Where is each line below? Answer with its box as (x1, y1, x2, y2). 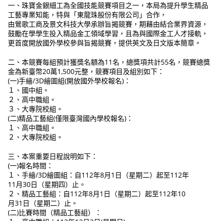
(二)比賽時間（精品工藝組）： (8, 208, 102, 218)
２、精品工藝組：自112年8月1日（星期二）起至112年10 (8, 189, 186, 199)
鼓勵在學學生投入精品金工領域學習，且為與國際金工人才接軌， (8, 29, 209, 38)
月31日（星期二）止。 (8, 198, 78, 208)
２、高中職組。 (8, 95, 57, 105)
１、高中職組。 (8, 123, 57, 133)
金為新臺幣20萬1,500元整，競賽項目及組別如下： (8, 67, 165, 76)
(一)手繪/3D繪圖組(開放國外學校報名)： (8, 76, 131, 86)
